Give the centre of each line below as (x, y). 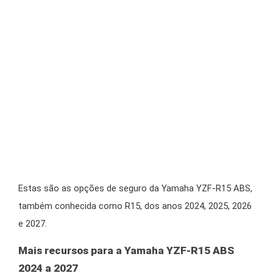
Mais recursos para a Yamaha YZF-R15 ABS (126, 250)
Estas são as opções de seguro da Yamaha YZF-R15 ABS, (135, 189)
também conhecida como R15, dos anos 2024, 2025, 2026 (135, 206)
